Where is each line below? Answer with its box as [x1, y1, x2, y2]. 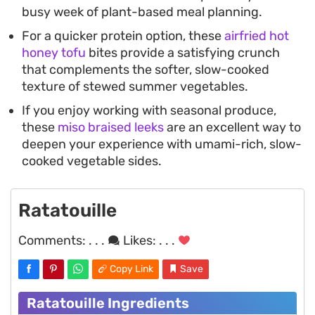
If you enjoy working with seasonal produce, [22, 103, 276, 119]
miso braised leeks [58, 120, 164, 136]
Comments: [18, 233, 89, 249]
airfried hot [224, 28, 289, 44]
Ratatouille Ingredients [27, 295, 189, 312]
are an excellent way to [164, 120, 301, 136]
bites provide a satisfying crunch [86, 45, 280, 61]
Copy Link [110, 263, 153, 276]
